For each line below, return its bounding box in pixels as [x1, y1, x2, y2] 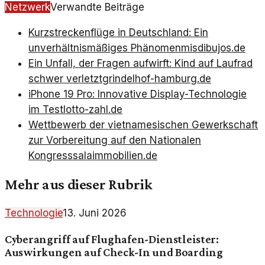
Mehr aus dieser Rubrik [5, 175, 153, 192]
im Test [28, 103, 63, 115]
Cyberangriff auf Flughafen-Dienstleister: [5, 232, 219, 245]
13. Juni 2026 [63, 207, 127, 219]
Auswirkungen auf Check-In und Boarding [5, 245, 223, 258]
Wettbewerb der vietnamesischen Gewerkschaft [28, 118, 258, 131]
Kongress [28, 149, 73, 161]
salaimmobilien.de [73, 149, 157, 161]
